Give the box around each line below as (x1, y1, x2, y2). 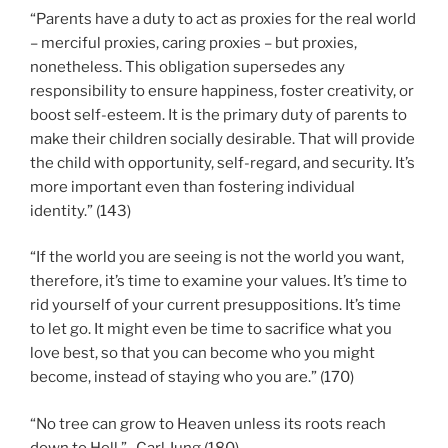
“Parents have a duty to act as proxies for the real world (30, 9, 416, 28)
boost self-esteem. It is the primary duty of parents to (30, 105, 407, 124)
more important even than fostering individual (30, 177, 355, 196)
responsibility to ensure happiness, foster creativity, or (30, 81, 414, 100)
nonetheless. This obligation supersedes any (30, 57, 345, 76)
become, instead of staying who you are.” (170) (30, 368, 354, 387)
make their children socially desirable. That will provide (30, 129, 415, 148)
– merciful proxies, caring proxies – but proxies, (30, 33, 357, 52)
